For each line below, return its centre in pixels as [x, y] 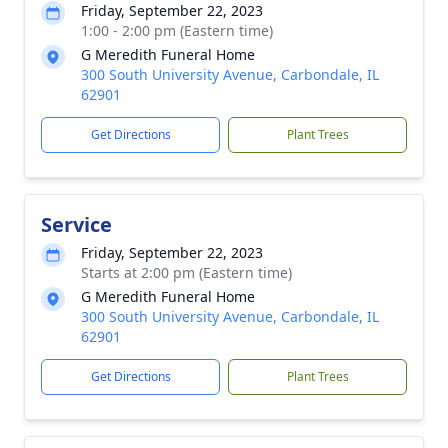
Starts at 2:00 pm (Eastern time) [186, 272]
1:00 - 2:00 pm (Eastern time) [177, 30]
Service [76, 224]
